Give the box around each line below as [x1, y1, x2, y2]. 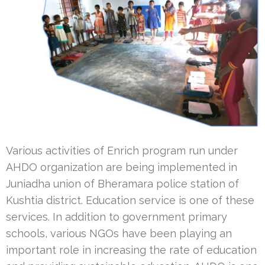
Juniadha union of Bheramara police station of [6, 177, 239, 190]
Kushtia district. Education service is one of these [6, 193, 254, 206]
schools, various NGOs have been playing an [6, 227, 232, 240]
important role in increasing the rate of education [6, 243, 257, 256]
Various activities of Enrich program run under [6, 144, 238, 157]
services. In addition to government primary [6, 210, 227, 223]
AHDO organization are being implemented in [6, 160, 237, 173]
